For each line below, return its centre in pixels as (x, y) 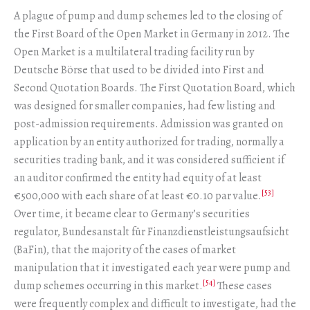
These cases (244, 286)
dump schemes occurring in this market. (108, 286)
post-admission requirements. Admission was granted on (148, 124)
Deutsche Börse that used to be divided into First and (139, 70)
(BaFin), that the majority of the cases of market (125, 250)
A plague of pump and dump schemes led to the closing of (148, 16)
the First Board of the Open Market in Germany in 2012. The (152, 34)
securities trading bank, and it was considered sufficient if (149, 160)
